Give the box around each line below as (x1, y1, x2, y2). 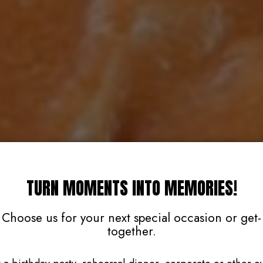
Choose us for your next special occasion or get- (2, 209, 261, 227)
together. (107, 222, 156, 240)
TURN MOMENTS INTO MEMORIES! (26, 175, 237, 201)
